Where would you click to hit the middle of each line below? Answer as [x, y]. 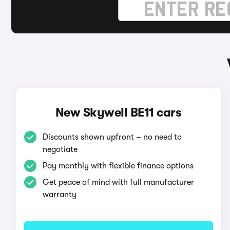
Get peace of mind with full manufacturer [118, 182]
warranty [59, 195]
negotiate [60, 149]
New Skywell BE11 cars [118, 112]
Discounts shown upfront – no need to [112, 137]
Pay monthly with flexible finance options [118, 166]
